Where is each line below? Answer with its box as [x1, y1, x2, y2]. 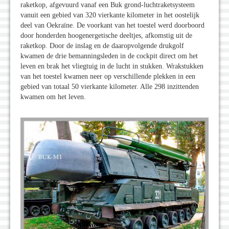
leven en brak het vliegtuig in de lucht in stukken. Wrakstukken [20, 62, 203, 71]
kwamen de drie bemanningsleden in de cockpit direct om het [20, 52, 198, 60]
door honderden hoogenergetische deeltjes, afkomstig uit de [20, 32, 192, 40]
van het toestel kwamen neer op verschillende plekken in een [20, 73, 195, 81]
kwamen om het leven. [20, 93, 86, 101]
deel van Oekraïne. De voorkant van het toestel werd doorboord [20, 21, 204, 30]
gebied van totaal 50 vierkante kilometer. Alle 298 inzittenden [20, 83, 199, 91]
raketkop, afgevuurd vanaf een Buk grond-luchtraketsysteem [20, 1, 195, 9]
